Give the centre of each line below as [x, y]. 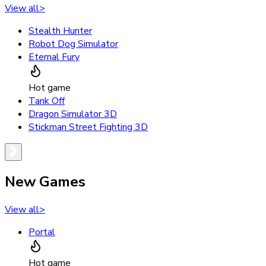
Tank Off [47, 101]
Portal [42, 232]
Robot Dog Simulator [73, 44]
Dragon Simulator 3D [73, 114]
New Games [45, 182]
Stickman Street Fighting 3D [88, 127]
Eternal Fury [54, 57]
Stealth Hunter [60, 31]
